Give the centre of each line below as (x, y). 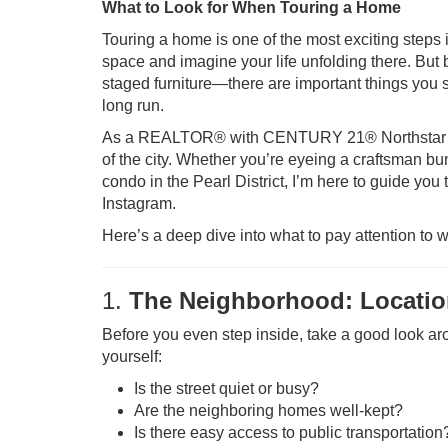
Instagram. (139, 203)
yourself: (132, 356)
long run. (133, 105)
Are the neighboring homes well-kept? (268, 410)
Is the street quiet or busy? (226, 388)
